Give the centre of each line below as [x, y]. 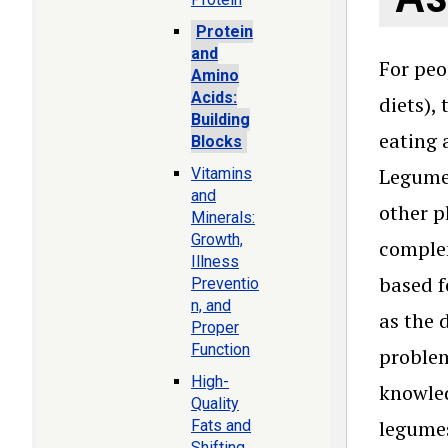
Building [220, 119]
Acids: [214, 97]
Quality [215, 403]
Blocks [216, 141]
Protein [224, 31]
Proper [215, 327]
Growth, [217, 239]
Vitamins [221, 173]
